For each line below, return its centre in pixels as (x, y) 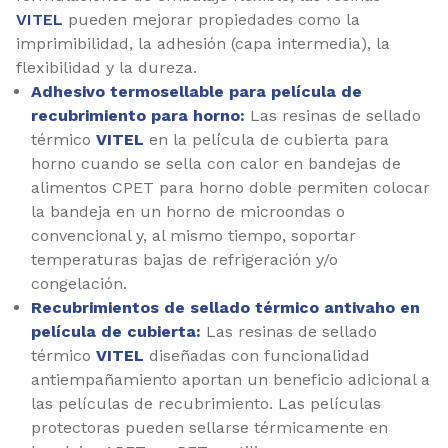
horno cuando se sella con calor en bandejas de (216, 163)
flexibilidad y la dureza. (106, 67)
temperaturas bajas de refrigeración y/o (184, 259)
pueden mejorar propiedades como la (211, 19)
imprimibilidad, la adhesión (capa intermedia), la (203, 43)
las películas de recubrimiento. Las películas (206, 403)
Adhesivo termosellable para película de (196, 91)
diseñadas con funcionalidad (257, 355)
